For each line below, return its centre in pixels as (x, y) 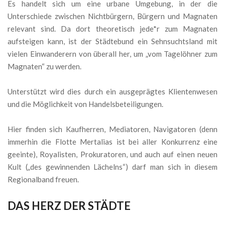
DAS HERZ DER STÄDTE (69, 205)
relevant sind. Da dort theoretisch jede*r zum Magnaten (113, 28)
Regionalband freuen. (43, 179)
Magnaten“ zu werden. (44, 66)
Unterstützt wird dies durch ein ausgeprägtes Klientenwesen (113, 91)
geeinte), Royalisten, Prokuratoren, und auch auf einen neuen (113, 154)
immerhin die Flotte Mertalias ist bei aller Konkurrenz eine (113, 141)
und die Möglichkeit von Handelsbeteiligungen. (85, 104)
